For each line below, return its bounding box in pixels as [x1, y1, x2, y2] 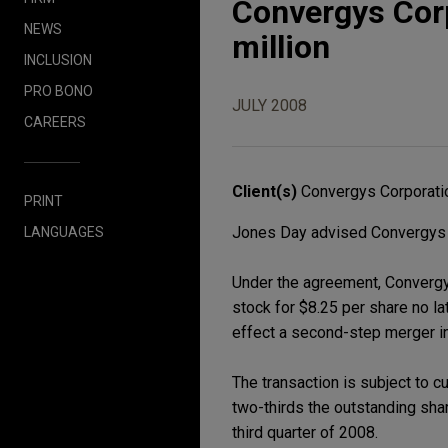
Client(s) [232, 182, 301, 202]
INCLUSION [24, 51, 92, 68]
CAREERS [24, 113, 86, 130]
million [232, 28, 330, 67]
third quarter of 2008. [232, 423, 378, 443]
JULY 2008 [232, 96, 307, 116]
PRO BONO [24, 82, 93, 99]
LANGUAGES [24, 223, 104, 240]
